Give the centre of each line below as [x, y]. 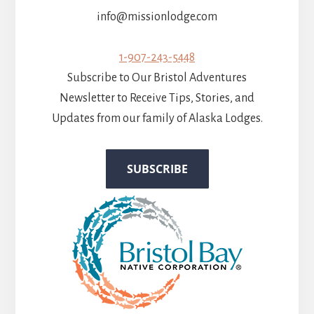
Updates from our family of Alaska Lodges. [157, 119]
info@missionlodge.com [157, 17]
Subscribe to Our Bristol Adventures [157, 78]
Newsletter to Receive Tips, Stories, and [157, 98]
